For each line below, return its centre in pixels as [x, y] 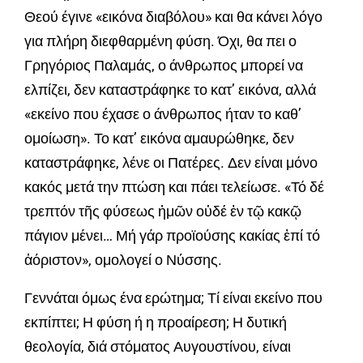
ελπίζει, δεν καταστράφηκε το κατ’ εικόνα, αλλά [170, 89]
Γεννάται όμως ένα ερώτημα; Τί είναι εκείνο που [173, 297]
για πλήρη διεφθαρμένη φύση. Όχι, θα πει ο [160, 41]
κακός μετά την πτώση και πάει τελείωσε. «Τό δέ [174, 186]
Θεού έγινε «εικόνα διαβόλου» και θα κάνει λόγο [173, 16]
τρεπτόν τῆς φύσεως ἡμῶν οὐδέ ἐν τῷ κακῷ [163, 211]
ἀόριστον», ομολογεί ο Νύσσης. [123, 259]
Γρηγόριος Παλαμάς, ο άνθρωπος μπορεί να [164, 65]
